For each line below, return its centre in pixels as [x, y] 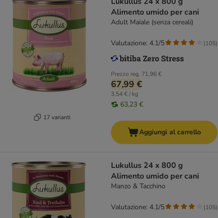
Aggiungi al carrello [170, 132]
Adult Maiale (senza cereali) [152, 22]
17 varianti [57, 117]
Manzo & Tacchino [138, 186]
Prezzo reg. [126, 74]
